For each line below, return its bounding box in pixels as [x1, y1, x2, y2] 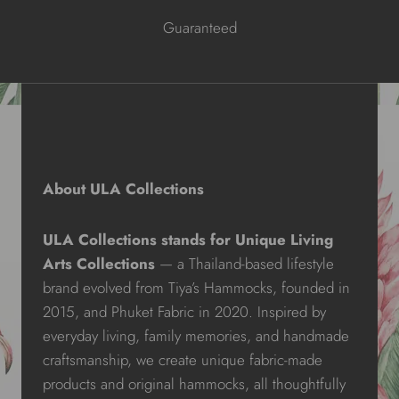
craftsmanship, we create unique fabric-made [43, 349, 322, 371]
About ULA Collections [43, 178, 204, 200]
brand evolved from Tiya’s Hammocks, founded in [43, 277, 350, 299]
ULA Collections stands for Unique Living [43, 229, 333, 251]
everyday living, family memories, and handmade [43, 325, 349, 347]
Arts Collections [43, 253, 155, 275]
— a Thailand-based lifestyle [155, 253, 334, 275]
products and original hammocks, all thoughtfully [43, 373, 346, 395]
